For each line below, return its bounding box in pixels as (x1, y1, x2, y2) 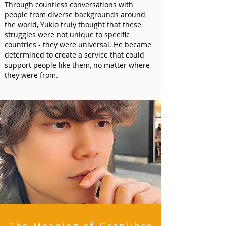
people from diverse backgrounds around (5, 10, 145, 19)
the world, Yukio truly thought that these (5, 20, 141, 29)
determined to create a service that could (5, 50, 144, 60)
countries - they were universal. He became (5, 40, 151, 49)
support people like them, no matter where (5, 60, 150, 70)
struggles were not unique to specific (5, 30, 130, 39)
